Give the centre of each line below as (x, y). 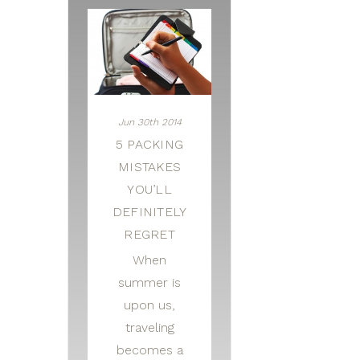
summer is (149, 283)
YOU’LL (149, 190)
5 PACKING (149, 145)
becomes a (149, 350)
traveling (149, 328)
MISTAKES (149, 167)
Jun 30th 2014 (149, 123)
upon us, (149, 305)
